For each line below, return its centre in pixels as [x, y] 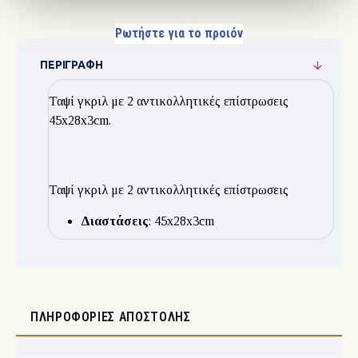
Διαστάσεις [114, 221]
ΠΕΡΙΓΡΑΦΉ [72, 65]
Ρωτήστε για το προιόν [179, 33]
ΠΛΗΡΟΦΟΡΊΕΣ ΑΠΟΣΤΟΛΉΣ [111, 317]
